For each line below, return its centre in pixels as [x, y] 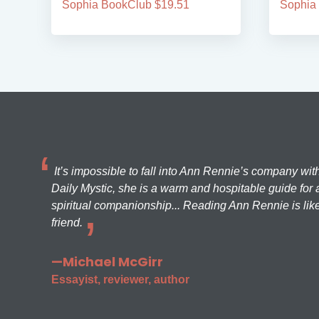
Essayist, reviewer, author [120, 280]
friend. [67, 223]
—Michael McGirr [107, 262]
